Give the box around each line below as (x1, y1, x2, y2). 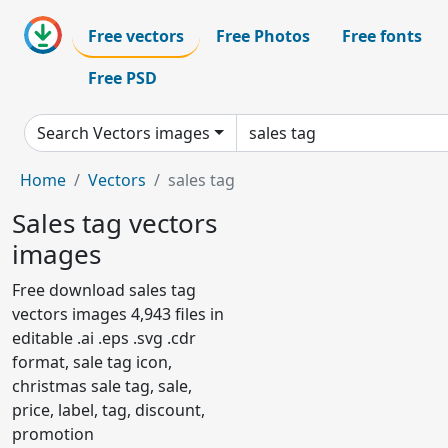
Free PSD (88, 67, 157, 89)
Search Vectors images (37, 122, 210, 144)
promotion (12, 423, 94, 445)
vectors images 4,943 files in (12, 303, 224, 325)
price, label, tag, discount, (12, 399, 205, 421)
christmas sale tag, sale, (12, 375, 192, 397)
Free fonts (342, 25, 422, 47)
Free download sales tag (12, 279, 196, 301)
